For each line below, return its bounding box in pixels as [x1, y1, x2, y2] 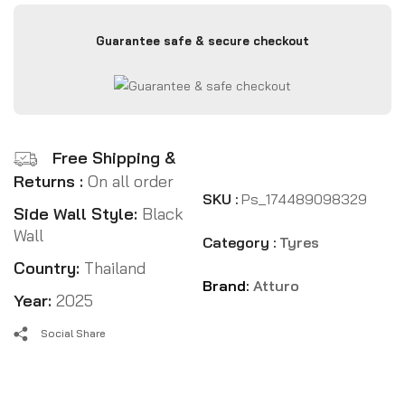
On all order [88, 171, 174, 193]
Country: [14, 258, 84, 279]
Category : [202, 233, 277, 252]
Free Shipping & [52, 146, 175, 168]
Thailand [84, 258, 146, 279]
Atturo [252, 277, 299, 296]
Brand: [202, 277, 253, 296]
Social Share [41, 326, 106, 341]
